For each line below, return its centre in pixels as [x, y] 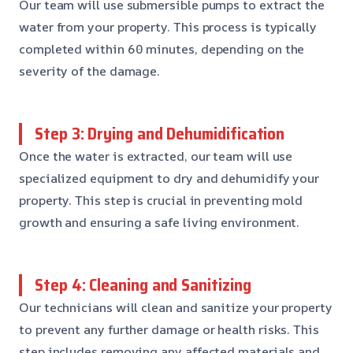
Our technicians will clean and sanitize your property [176, 307]
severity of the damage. [90, 71]
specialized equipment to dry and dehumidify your [169, 178]
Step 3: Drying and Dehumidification [160, 133]
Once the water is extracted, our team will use [156, 156]
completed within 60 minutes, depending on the [162, 48]
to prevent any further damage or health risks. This [169, 329]
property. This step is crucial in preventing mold [161, 200]
